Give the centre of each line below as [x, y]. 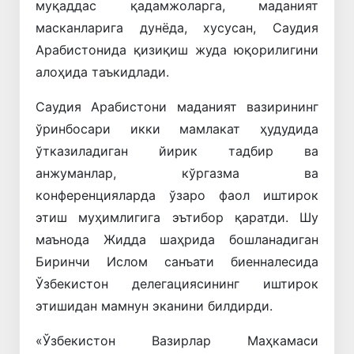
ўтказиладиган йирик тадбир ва [177, 151]
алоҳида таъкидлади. [102, 72]
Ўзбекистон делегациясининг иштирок [177, 283]
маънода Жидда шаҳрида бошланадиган [177, 239]
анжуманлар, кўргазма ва [177, 173]
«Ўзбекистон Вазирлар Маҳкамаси [177, 340]
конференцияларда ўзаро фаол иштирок [177, 195]
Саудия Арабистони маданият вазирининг [177, 106]
